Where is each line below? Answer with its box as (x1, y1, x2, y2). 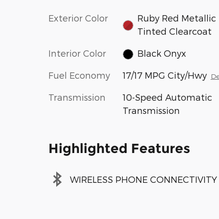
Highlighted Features (48, 140, 190, 157)
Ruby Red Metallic (137, 12, 217, 23)
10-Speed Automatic (122, 92, 212, 103)
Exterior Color (48, 12, 108, 23)
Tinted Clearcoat (137, 25, 212, 36)
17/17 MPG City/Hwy (122, 70, 207, 81)
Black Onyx (137, 47, 187, 58)
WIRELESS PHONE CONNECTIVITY (70, 174, 217, 184)
